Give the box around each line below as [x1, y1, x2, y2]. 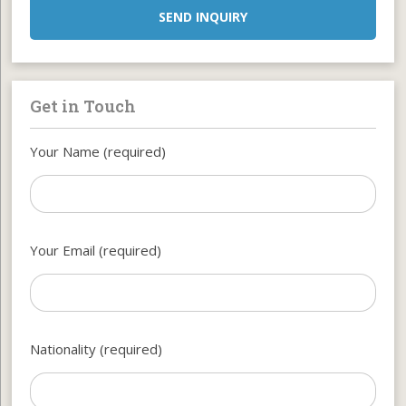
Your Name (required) [30, 141, 167, 160]
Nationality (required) [30, 339, 163, 358]
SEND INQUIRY [158, 7, 247, 25]
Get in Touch [30, 94, 137, 117]
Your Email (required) [30, 240, 162, 259]
